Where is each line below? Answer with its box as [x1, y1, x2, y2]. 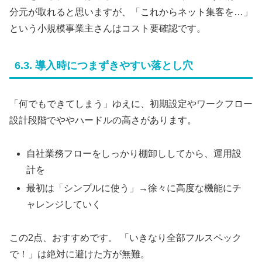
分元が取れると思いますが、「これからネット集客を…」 [9, 7, 253, 18]
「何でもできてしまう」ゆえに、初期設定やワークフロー [9, 99, 253, 109]
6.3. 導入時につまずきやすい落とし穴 [15, 60, 193, 72]
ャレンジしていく [26, 199, 102, 210]
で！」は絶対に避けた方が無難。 [9, 249, 150, 260]
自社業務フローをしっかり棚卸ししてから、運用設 [26, 149, 242, 159]
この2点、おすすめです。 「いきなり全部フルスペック [9, 233, 242, 243]
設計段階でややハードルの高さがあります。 [9, 115, 196, 126]
